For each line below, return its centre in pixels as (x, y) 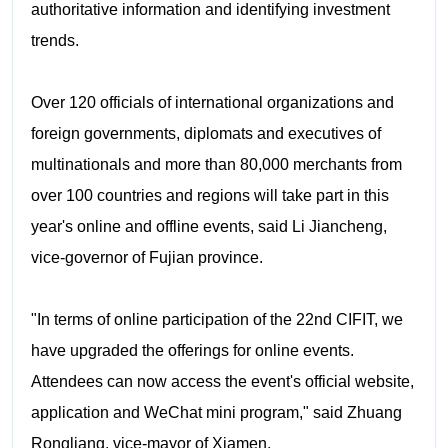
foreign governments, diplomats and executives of (205, 133)
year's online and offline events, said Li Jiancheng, (208, 226)
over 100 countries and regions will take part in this (209, 195)
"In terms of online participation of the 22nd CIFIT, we (216, 319)
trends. (54, 40)
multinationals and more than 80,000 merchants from (216, 164)
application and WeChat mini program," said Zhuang (216, 412)
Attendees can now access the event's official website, (222, 381)
